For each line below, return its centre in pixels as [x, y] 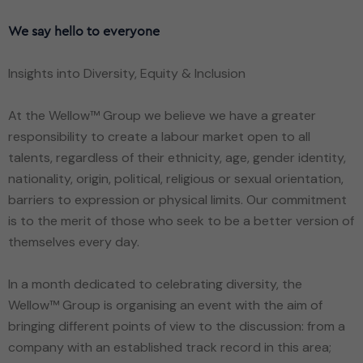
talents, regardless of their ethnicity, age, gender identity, [177, 157]
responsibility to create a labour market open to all [159, 136]
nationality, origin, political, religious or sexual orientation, [176, 178]
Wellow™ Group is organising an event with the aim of [165, 305]
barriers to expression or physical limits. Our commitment [177, 199]
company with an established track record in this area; [170, 347]
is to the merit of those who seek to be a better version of [181, 220]
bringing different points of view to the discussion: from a [177, 326]
